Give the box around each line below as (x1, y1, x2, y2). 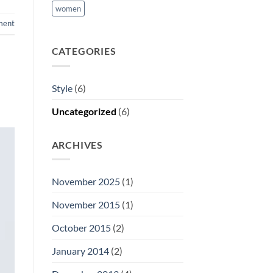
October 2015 (51, 222, 111, 234)
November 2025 (51, 175, 120, 188)
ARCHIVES (51, 138, 103, 151)
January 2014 (51, 245, 109, 257)
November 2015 (51, 199, 120, 211)
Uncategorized (51, 105, 116, 117)
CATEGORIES (51, 45, 116, 57)
